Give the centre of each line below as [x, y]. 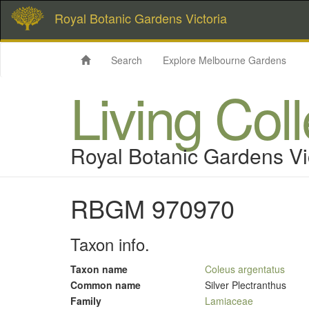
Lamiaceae [229, 301]
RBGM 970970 [152, 208]
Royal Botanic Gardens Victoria [141, 18]
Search [127, 60]
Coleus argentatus [245, 269]
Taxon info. [110, 244]
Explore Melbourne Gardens [225, 60]
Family [86, 301]
